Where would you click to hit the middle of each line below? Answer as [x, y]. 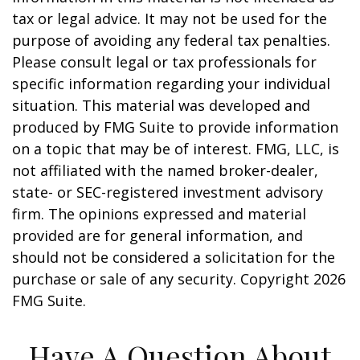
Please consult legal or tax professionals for [164, 62]
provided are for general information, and [157, 235]
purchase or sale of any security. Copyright [163, 279]
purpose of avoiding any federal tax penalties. [171, 40]
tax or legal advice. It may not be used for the [170, 18]
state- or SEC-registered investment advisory [168, 192]
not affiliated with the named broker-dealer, [165, 170]
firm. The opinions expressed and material [159, 214]
